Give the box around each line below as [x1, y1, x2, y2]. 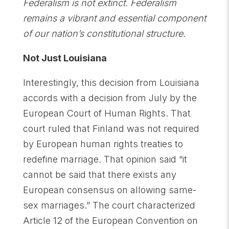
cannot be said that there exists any [22, 169, 176, 180]
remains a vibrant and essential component [22, 13, 206, 24]
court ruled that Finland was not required [22, 123, 199, 134]
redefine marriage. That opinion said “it [22, 154, 187, 165]
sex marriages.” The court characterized [22, 200, 195, 211]
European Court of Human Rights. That [22, 108, 191, 119]
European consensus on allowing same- [22, 185, 196, 195]
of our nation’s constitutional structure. [22, 28, 186, 39]
